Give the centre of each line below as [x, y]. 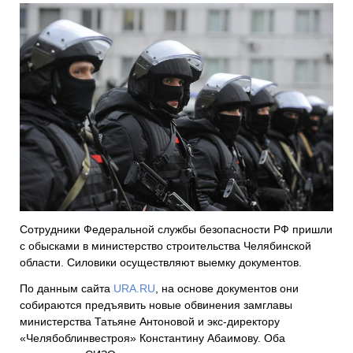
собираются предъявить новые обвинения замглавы [156, 305]
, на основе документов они [227, 289]
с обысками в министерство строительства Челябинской [165, 246]
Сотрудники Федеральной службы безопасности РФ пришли [176, 230]
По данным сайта [67, 289]
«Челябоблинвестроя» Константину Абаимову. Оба [152, 338]
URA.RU [134, 289]
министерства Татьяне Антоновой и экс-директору [150, 322]
